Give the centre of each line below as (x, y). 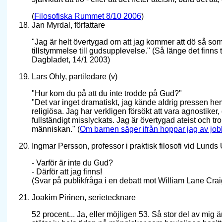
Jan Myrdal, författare (68, 25)
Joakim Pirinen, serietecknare (84, 198)
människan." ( (56, 129)
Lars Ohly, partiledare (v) (75, 77)
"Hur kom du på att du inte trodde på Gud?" (107, 94)
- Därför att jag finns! (67, 172)
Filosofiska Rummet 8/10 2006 (88, 16)
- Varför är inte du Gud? (72, 163)
